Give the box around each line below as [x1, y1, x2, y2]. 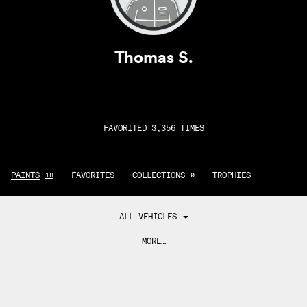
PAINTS [11, 170, 40, 180]
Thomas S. [114, 47, 193, 68]
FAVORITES [71, 170, 114, 180]
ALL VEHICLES [119, 211, 177, 221]
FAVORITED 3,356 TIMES [103, 123, 204, 133]
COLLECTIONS [132, 170, 185, 180]
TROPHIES [212, 170, 251, 180]
